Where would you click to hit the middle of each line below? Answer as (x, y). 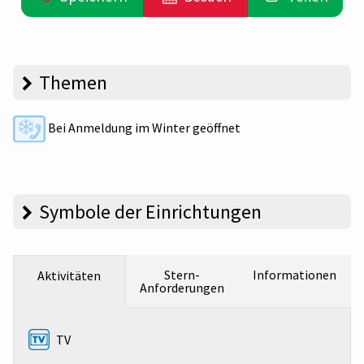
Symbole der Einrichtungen (150, 212)
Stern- (182, 275)
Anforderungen (182, 288)
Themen (73, 82)
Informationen (295, 275)
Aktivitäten (69, 276)
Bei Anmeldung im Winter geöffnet (143, 127)
